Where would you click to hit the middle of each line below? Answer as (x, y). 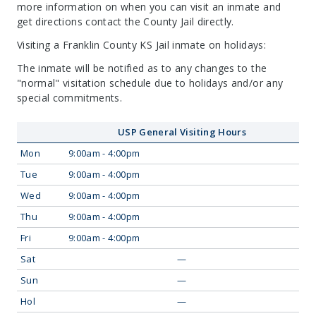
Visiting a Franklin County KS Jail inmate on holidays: (141, 45)
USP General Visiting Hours (182, 132)
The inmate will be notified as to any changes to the (142, 68)
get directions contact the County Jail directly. (126, 22)
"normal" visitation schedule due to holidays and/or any (150, 83)
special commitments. (69, 98)
